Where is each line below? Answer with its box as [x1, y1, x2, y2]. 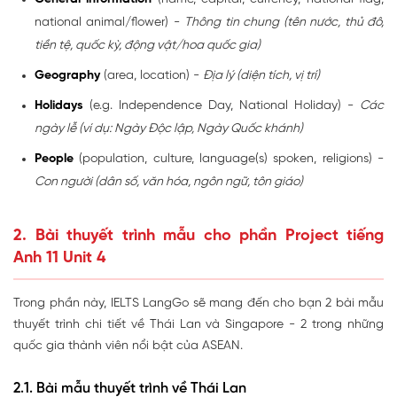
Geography [35, 68, 100, 82]
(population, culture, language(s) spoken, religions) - [74, 152, 384, 166]
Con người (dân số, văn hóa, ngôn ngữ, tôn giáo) [35, 175, 303, 189]
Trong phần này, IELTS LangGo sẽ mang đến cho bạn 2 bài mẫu [13, 296, 384, 310]
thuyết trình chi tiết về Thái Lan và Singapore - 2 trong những [13, 317, 384, 331]
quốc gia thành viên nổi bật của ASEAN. [13, 339, 243, 353]
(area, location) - [100, 68, 203, 82]
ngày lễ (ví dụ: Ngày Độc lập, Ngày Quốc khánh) [35, 121, 303, 136]
